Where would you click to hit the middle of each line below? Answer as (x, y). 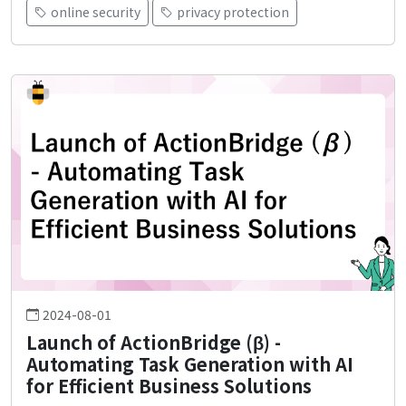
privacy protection (233, 12)
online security (96, 12)
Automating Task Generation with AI (190, 363)
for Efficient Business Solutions (169, 385)
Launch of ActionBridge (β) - (154, 342)
